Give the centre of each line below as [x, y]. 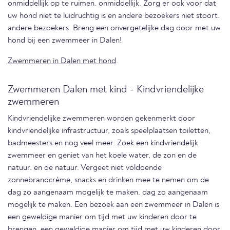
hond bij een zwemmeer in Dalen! [65, 40]
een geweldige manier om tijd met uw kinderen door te [102, 217]
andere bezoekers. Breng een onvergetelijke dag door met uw [114, 28]
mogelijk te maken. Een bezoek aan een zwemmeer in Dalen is [113, 205]
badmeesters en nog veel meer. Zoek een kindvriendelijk [103, 143]
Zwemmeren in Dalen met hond [62, 61]
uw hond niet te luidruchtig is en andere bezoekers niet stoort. [114, 16]
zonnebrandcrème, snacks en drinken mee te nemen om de [108, 180]
